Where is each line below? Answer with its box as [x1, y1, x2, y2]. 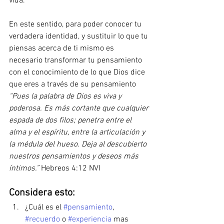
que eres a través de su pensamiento [9, 79, 138, 89]
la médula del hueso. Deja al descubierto [9, 139, 148, 149]
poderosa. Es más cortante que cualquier [9, 103, 150, 113]
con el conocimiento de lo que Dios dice [9, 67, 147, 77]
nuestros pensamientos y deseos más [9, 151, 140, 161]
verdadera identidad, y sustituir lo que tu [9, 31, 150, 41]
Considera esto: [9, 187, 77, 199]
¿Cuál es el [25, 202, 63, 212]
